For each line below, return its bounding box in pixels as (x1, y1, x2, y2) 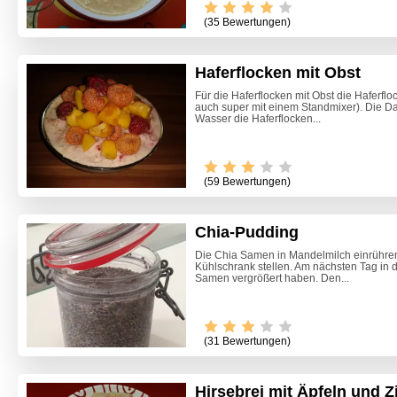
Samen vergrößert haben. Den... (195, 271, 349, 284)
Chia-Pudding (195, 222, 299, 241)
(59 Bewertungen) (204, 175, 291, 188)
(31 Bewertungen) (204, 334, 291, 347)
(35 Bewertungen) (204, 16, 291, 29)
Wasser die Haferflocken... (195, 113, 321, 126)
